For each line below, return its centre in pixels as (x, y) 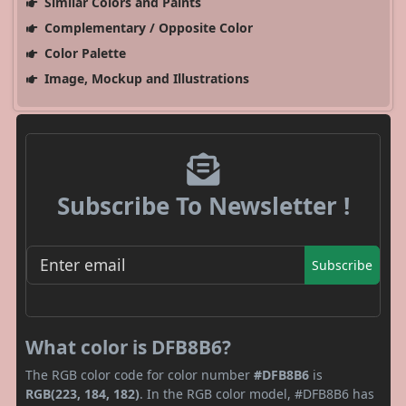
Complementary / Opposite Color (146, 28)
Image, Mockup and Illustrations (145, 79)
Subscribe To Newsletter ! (203, 206)
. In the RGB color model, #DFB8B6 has (257, 393)
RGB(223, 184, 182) (82, 393)
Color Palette (83, 53)
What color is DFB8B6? (128, 347)
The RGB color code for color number (140, 374)
